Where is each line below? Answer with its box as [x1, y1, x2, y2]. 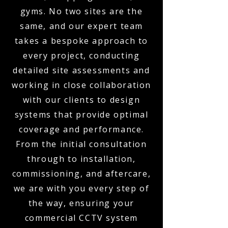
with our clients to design [22, 94, 140, 105]
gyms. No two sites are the [20, 6, 143, 17]
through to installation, [27, 153, 136, 164]
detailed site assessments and [13, 65, 150, 76]
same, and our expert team [19, 20, 143, 32]
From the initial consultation [16, 138, 147, 150]
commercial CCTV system [24, 212, 138, 223]
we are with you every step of [13, 183, 150, 194]
